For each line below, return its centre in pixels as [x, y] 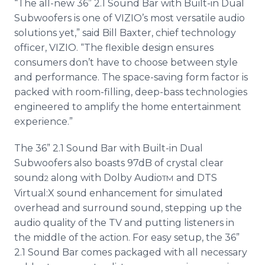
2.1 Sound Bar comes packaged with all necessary [131, 252]
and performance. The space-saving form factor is [131, 77]
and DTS [195, 178]
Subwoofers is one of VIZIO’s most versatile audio [130, 18]
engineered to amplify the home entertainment [128, 107]
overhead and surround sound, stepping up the [128, 208]
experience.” [43, 122]
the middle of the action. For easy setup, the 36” [127, 237]
